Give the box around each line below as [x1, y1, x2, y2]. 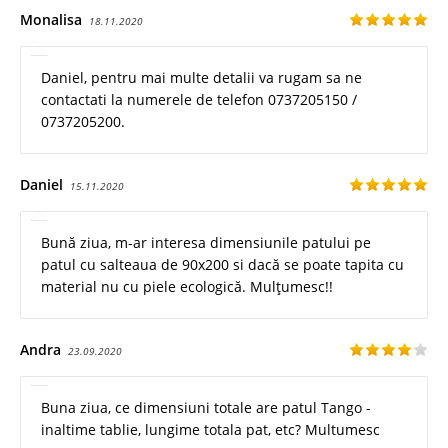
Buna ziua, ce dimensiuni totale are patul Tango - [41, 397, 371, 417]
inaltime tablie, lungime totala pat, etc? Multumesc [41, 419, 380, 439]
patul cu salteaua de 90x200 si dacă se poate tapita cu [41, 254, 404, 274]
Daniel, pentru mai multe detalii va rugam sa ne [41, 67, 362, 87]
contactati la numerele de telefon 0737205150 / [41, 89, 357, 109]
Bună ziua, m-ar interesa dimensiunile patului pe [41, 232, 371, 252]
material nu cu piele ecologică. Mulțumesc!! [41, 276, 333, 296]
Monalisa [20, 9, 82, 29]
